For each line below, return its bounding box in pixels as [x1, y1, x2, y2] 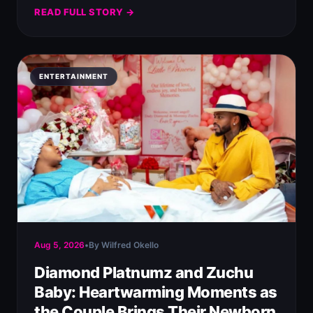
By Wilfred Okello [89, 240, 159, 250]
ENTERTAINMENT [39, 72, 108, 80]
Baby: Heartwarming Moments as [34, 283, 277, 301]
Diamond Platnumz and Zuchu [34, 263, 253, 282]
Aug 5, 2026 [34, 240, 85, 250]
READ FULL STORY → [34, 6, 135, 17]
